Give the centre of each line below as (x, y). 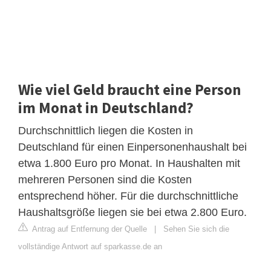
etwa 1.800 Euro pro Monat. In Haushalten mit (129, 163)
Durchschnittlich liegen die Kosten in (106, 130)
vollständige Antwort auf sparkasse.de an (90, 246)
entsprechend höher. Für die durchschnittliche (128, 196)
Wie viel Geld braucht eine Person (130, 89)
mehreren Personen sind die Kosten (105, 179)
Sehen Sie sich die (196, 229)
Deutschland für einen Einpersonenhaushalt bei (132, 147)
